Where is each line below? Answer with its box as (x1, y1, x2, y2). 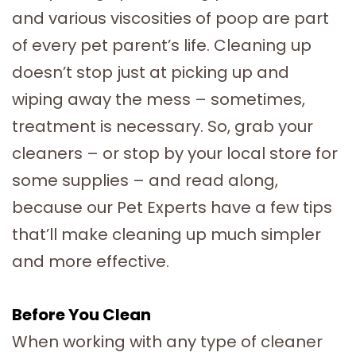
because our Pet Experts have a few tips (12, 195, 332, 219)
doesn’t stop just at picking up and (12, 60, 289, 83)
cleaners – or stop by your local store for (12, 141, 338, 164)
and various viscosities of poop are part (12, 6, 329, 29)
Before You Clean (12, 304, 151, 326)
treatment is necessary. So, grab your (12, 114, 313, 137)
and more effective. (12, 250, 169, 273)
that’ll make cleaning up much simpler (12, 222, 321, 246)
